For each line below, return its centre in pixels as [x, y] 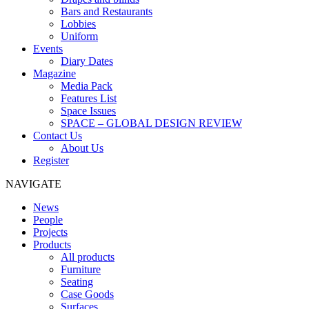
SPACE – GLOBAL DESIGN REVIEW [151, 123]
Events [48, 49]
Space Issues [88, 111]
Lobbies [78, 24]
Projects [50, 232]
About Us [82, 148]
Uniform [79, 36]
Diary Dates [87, 61]
